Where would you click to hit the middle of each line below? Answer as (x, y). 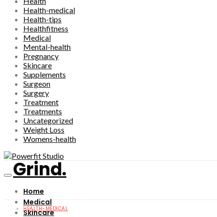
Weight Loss (44, 130)
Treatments (43, 111)
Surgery (36, 93)
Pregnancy (41, 56)
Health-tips (42, 19)
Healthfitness (46, 29)
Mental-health (47, 47)
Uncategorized (48, 121)
